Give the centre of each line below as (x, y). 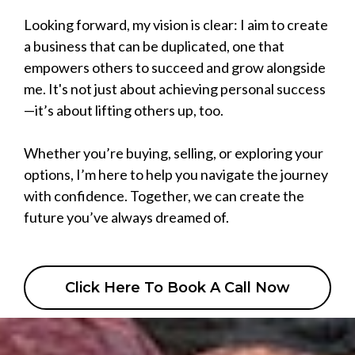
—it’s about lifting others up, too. (124, 111)
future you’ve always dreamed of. (126, 218)
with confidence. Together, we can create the (164, 196)
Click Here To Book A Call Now (177, 288)
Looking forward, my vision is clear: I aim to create (176, 25)
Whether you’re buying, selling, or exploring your (174, 153)
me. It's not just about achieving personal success (175, 89)
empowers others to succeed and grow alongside (175, 68)
